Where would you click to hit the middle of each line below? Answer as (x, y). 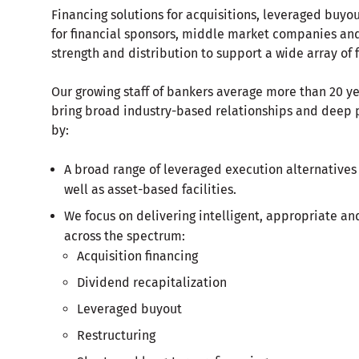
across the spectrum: (125, 236)
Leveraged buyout (129, 309)
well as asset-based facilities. (150, 190)
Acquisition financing (137, 256)
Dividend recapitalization (152, 282)
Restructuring (116, 335)
